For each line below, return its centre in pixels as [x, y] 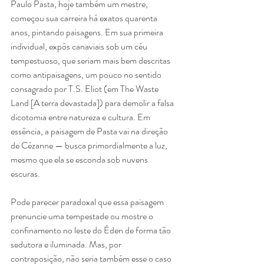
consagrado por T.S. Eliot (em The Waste [85, 88]
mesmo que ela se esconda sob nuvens [80, 159]
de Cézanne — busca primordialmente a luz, [90, 145]
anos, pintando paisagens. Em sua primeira [88, 32]
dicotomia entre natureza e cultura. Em [81, 117]
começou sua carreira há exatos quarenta [85, 18]
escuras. [25, 173]
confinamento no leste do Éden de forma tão [92, 230]
